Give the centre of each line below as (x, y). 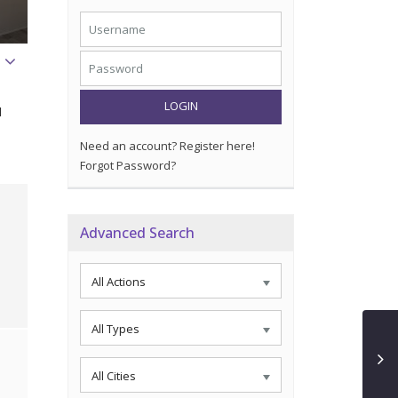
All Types (115, 329)
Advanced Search (137, 233)
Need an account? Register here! (167, 146)
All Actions (119, 282)
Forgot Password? (128, 165)
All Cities (114, 376)
